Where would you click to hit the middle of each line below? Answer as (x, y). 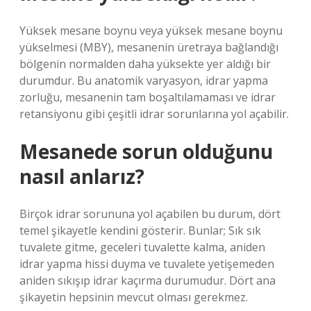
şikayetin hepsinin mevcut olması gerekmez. (134, 297)
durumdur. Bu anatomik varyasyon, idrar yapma (144, 81)
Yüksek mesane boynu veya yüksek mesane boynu (151, 31)
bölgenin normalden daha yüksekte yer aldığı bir (145, 64)
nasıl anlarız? (82, 176)
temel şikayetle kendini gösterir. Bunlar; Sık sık (140, 230)
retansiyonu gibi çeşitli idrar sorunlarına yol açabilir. (154, 114)
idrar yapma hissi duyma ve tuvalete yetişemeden (147, 264)
